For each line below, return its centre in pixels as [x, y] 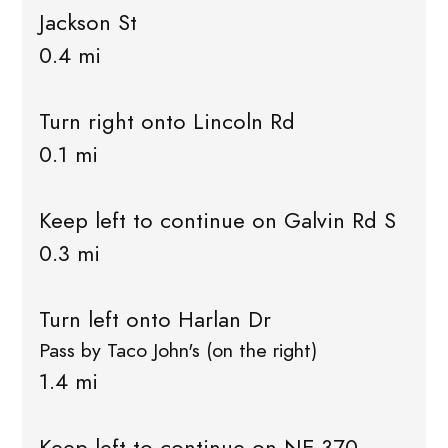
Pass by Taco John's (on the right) [177, 351]
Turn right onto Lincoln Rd [166, 122]
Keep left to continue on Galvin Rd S [217, 221]
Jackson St [87, 23]
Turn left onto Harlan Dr [154, 320]
